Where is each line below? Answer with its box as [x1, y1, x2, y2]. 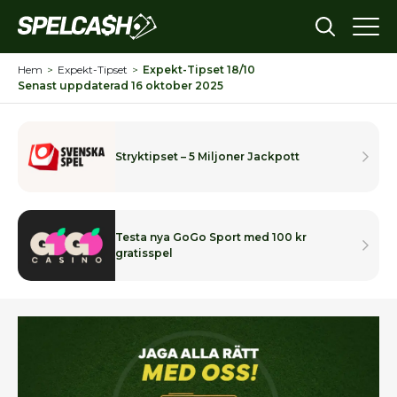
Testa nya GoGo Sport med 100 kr [115, 230, 307, 244]
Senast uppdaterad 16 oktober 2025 [18, 79, 223, 92]
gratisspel [115, 246, 173, 260]
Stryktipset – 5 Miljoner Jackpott [115, 150, 300, 163]
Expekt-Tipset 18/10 [143, 63, 255, 76]
